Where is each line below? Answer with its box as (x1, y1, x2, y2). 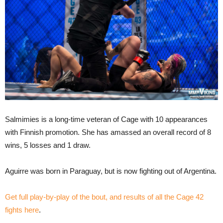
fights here (5, 205, 39, 214)
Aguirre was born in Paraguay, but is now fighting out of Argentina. (5, 166, 217, 175)
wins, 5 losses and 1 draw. (5, 140, 91, 149)
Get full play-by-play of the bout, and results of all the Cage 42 (5, 192, 204, 201)
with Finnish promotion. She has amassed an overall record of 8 (5, 127, 211, 136)
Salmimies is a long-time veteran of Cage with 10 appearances (5, 114, 208, 123)
